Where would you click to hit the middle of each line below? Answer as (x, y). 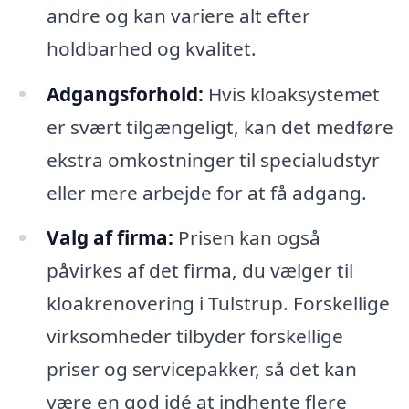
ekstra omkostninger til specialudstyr (213, 159)
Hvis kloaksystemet (291, 94)
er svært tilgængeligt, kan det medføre (220, 126)
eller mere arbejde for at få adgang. (206, 192)
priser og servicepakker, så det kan (201, 369)
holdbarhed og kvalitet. (151, 48)
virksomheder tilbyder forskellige (194, 336)
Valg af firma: (110, 238)
